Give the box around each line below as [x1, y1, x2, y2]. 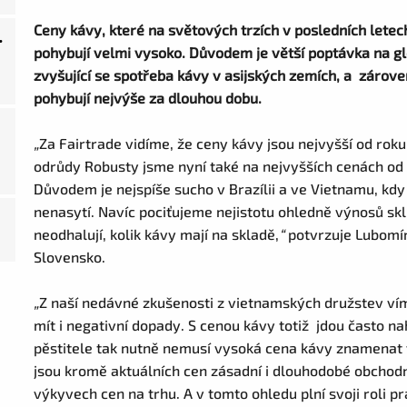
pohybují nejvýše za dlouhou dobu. [34, 89, 266, 106]
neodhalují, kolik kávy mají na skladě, [34, 225, 280, 243]
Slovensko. [34, 248, 110, 265]
